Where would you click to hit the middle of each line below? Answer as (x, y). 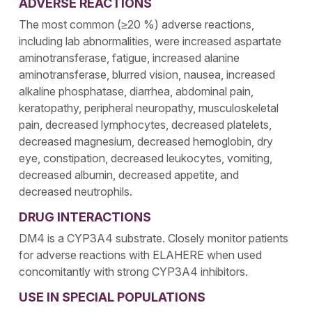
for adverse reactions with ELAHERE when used (141, 255)
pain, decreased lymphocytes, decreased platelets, (146, 125)
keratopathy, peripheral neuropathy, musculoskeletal (149, 108)
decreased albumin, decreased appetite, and (129, 175)
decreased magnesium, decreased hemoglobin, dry (146, 142)
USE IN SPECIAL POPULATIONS (112, 297)
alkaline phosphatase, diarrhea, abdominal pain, (136, 92)
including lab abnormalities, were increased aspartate (150, 41)
